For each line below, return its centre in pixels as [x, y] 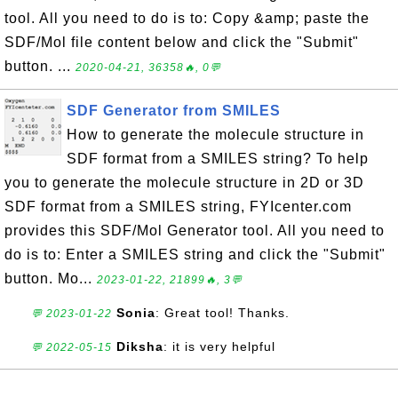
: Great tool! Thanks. [223, 313]
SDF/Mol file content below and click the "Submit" [182, 42]
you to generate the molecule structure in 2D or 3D [184, 183]
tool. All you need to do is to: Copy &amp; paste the [187, 18]
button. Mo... [51, 279]
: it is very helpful [219, 346]
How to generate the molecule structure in [215, 135]
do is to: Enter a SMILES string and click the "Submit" [195, 255]
